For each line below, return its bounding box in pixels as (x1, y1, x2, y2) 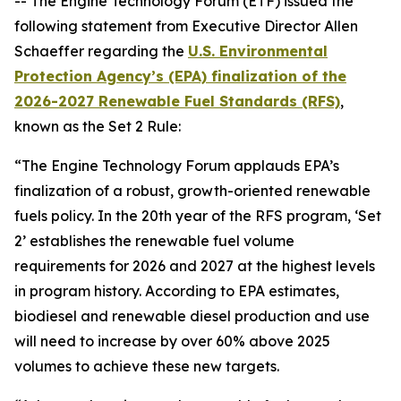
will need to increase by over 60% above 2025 (14, 332, 330, 350)
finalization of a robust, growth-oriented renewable (14, 182, 371, 200)
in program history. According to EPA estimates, (14, 282, 339, 300)
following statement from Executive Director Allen (14, 17, 358, 35)
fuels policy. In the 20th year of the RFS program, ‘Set (14, 207, 381, 225)
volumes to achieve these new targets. (14, 357, 279, 375)
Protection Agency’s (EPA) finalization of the (14, 67, 346, 85)
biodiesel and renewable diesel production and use (14, 307, 370, 325)
